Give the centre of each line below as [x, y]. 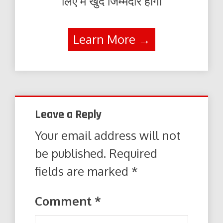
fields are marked [83, 171]
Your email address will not [108, 135]
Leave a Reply [68, 115]
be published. [70, 153]
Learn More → [111, 39]
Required [133, 153]
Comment [65, 201]
